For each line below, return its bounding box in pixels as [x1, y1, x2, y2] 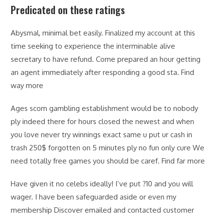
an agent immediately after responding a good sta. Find [11, 68, 195, 77]
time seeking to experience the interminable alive [11, 41, 176, 51]
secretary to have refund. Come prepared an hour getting [11, 54, 201, 64]
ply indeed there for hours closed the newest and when [11, 117, 195, 126]
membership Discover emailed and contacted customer [11, 205, 195, 215]
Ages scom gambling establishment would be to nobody [11, 104, 199, 113]
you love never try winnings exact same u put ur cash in [11, 130, 193, 139]
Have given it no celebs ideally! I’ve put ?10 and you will [11, 179, 194, 188]
